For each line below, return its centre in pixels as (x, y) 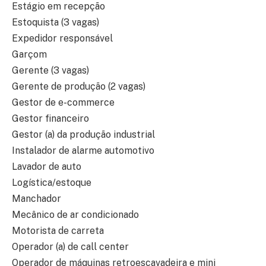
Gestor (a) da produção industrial (83, 135)
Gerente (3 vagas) (50, 71)
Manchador (37, 199)
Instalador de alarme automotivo (83, 151)
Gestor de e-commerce (63, 103)
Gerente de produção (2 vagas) (79, 87)
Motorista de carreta (58, 231)
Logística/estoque (52, 183)
